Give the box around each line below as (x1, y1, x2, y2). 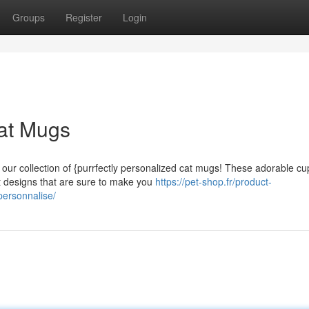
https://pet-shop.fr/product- (155, 175, 272, 188)
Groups (12, 10, 45, 24)
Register (66, 10, 102, 24)
